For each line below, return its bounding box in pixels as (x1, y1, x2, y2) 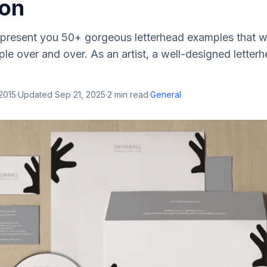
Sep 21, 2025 (55, 89, 105, 100)
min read (112, 89, 148, 100)
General (150, 89, 181, 100)
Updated (18, 89, 55, 100)
